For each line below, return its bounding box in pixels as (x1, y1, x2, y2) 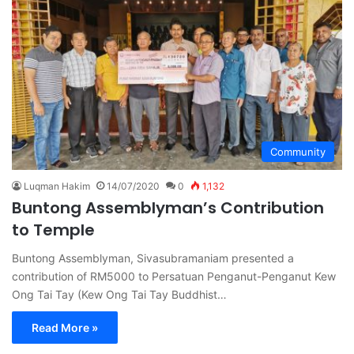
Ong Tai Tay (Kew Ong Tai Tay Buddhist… (12, 288, 227, 302)
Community (270, 145, 326, 159)
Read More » (32, 321, 98, 335)
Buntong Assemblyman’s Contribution (12, 197, 324, 220)
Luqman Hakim (24, 180, 90, 193)
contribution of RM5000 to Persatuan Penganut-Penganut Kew (12, 269, 336, 284)
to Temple (12, 219, 103, 242)
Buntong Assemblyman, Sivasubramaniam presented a (12, 251, 294, 265)
